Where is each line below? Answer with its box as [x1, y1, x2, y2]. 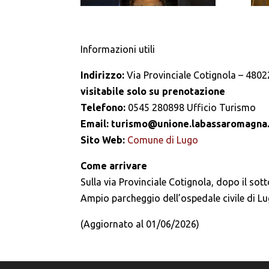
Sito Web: [80, 134, 128, 146]
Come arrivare [80, 160, 148, 172]
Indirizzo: [80, 70, 127, 81]
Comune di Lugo [127, 134, 199, 146]
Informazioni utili [80, 44, 156, 55]
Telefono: [80, 102, 128, 113]
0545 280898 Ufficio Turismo [128, 102, 256, 113]
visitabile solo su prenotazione [80, 86, 226, 97]
